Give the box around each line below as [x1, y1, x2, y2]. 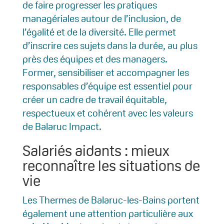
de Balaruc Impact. [22, 120, 101, 133]
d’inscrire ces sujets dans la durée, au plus [22, 39, 197, 52]
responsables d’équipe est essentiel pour [22, 79, 192, 93]
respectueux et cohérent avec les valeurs [22, 106, 193, 120]
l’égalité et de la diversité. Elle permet [22, 25, 176, 39]
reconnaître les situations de [22, 156, 200, 176]
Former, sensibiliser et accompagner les [22, 66, 189, 79]
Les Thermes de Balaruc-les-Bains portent [22, 193, 199, 207]
